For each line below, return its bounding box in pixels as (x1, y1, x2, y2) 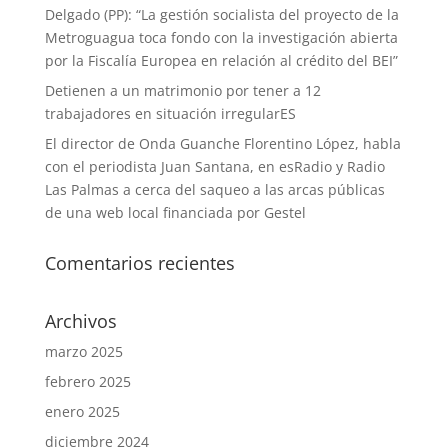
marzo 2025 (44, 342, 123, 361)
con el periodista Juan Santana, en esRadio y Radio (44, 157, 385, 176)
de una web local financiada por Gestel (44, 203, 306, 222)
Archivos (44, 309, 117, 333)
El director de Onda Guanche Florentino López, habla (44, 134, 401, 153)
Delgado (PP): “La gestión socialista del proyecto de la (44, 5, 399, 24)
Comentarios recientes (44, 251, 235, 275)
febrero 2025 (44, 372, 131, 391)
